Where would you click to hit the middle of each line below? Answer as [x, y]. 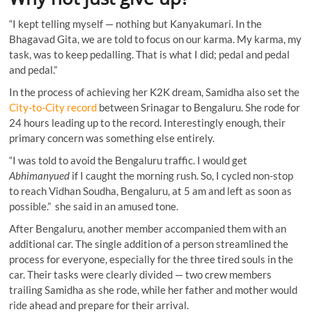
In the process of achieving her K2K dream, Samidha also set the [155, 92]
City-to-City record [53, 108]
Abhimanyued [40, 176]
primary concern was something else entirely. [112, 138]
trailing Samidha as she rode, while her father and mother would [154, 290]
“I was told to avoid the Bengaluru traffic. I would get [128, 161]
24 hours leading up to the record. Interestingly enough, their [148, 123]
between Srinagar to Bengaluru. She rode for [199, 108]
